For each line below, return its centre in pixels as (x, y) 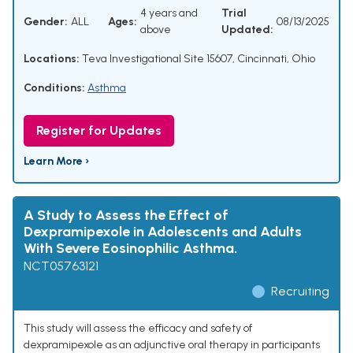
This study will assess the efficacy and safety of (138, 329)
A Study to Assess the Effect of (126, 216)
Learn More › (56, 162)
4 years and (169, 13)
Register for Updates (99, 131)
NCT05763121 (61, 266)
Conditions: (54, 88)
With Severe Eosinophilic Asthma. (130, 249)
